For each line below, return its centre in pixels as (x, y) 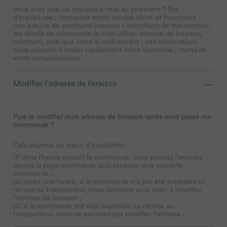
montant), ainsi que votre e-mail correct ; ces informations (105, 41)
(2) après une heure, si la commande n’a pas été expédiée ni (109, 181)
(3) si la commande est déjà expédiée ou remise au (93, 205)
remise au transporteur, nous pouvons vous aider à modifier (107, 189)
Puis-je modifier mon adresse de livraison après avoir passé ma (112, 116)
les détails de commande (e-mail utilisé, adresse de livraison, (108, 33)
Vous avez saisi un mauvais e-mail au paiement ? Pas (96, 9)
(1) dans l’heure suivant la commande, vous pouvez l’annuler (108, 157)
